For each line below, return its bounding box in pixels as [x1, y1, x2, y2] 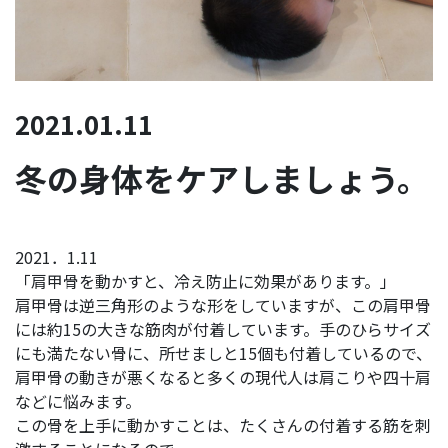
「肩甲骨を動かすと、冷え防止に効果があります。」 [15, 269, 396, 294]
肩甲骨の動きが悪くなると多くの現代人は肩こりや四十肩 [15, 365, 431, 390]
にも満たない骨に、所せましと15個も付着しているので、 [15, 341, 432, 366]
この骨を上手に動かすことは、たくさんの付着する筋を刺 [15, 413, 431, 438]
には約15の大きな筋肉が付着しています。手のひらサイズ [15, 317, 431, 342]
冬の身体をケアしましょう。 [15, 155, 429, 202]
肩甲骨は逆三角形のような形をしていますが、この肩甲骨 [15, 293, 431, 318]
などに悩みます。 [15, 389, 141, 414]
